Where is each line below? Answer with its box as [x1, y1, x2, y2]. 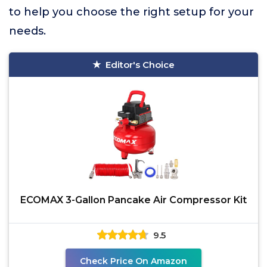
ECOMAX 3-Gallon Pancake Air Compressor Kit [20, 194, 247, 206]
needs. [9, 24, 46, 38]
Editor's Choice [105, 59, 175, 70]
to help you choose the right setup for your [9, 5, 254, 18]
